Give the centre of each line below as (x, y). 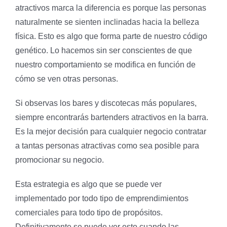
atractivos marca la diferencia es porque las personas (111, 8)
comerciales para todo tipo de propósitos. (89, 212)
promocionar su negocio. (60, 160)
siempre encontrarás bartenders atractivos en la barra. (112, 117)
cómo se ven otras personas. (67, 79)
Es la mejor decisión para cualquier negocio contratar (111, 131)
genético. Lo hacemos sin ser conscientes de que (104, 50)
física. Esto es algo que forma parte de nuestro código (111, 36)
